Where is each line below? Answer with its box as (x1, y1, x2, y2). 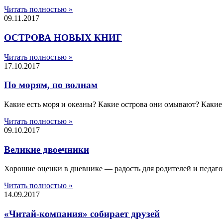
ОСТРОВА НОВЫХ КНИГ (4, 32, 122, 43)
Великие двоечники (4, 144, 89, 155)
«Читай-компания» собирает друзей (4, 209, 160, 220)
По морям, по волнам (4, 80, 98, 91)
